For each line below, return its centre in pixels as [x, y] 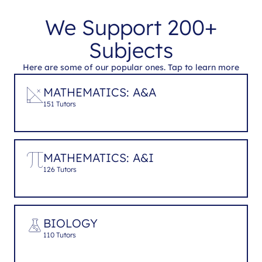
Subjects [131, 50]
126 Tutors [60, 169]
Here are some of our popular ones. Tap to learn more [131, 67]
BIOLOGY [70, 223]
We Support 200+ [131, 27]
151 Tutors [60, 104]
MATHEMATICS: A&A [100, 92]
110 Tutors [60, 235]
